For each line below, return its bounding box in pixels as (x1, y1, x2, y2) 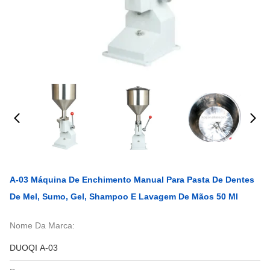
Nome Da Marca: (10, 221, 75, 230)
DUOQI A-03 (10, 243, 58, 253)
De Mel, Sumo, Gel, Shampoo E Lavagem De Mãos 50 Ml (10, 192, 238, 201)
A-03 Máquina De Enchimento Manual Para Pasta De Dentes (10, 175, 254, 184)
